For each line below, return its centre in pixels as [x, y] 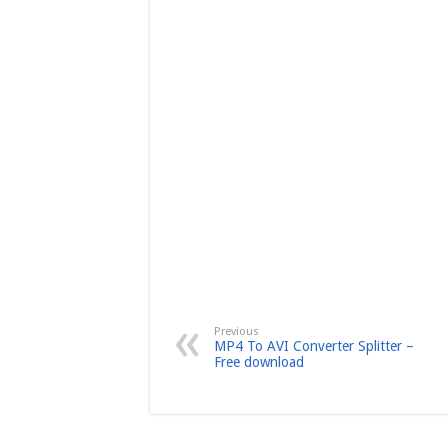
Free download [258, 362]
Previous [236, 332]
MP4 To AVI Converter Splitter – [313, 346]
